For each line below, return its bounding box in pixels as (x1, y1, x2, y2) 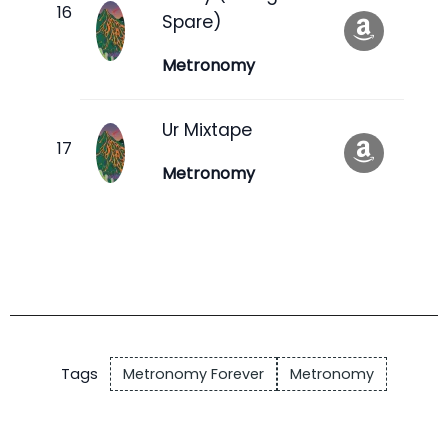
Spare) (162, 9, 222, 34)
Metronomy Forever (123, 363, 264, 384)
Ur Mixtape (162, 117, 252, 142)
